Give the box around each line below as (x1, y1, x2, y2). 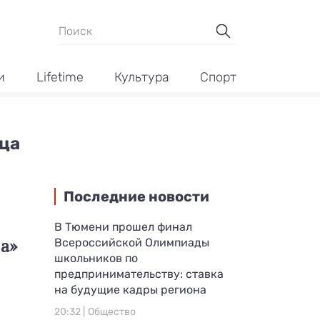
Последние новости (64, 188, 209, 205)
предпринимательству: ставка (54, 267, 224, 281)
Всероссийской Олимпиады (54, 236, 209, 249)
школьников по (54, 251, 138, 265)
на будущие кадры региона (54, 283, 206, 296)
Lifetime (36, 69, 84, 86)
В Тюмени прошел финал (54, 220, 192, 234)
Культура (114, 69, 169, 86)
